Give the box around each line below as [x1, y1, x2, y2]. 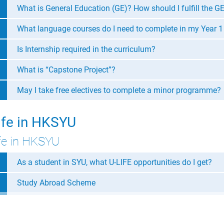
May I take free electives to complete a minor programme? [17, 85, 221, 95]
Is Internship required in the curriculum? [17, 44, 155, 54]
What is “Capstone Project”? [17, 64, 115, 74]
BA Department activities [17, 198, 104, 208]
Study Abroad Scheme [17, 177, 95, 187]
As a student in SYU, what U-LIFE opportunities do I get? [17, 157, 212, 167]
